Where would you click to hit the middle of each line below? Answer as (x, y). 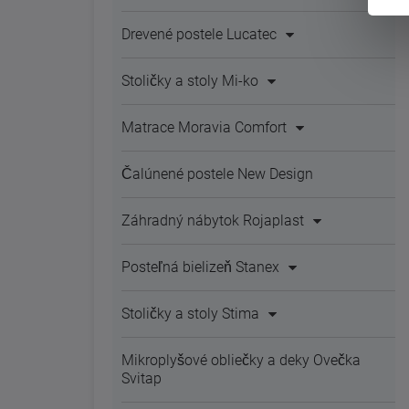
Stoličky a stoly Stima (190, 314)
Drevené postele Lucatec (199, 34)
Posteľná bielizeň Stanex (200, 267)
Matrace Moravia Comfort (204, 127)
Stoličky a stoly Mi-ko (190, 81)
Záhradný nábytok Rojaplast (213, 220)
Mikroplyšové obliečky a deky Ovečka (241, 360)
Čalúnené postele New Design (217, 174)
